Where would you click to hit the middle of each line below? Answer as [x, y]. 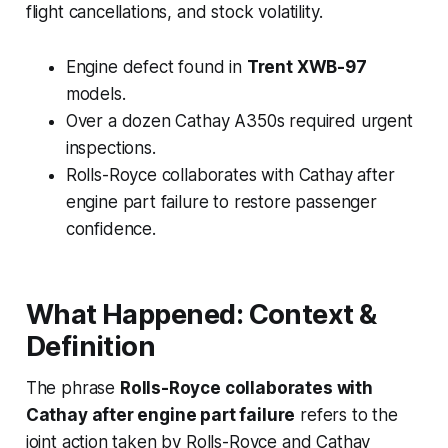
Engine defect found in [156, 67]
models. [95, 94]
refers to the [346, 415]
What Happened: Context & [201, 315]
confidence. [110, 229]
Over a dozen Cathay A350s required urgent [239, 121]
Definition [90, 347]
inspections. [110, 148]
